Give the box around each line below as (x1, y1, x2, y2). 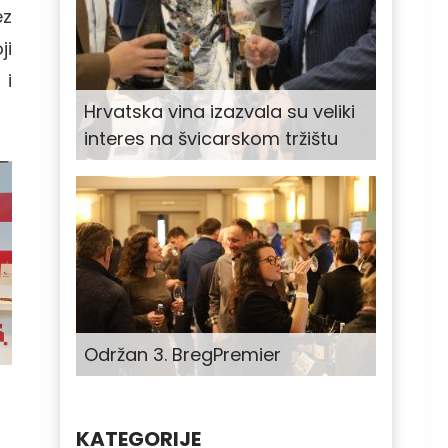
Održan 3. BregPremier (84, 342, 281, 368)
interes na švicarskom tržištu (84, 126, 338, 152)
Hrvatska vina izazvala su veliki (84, 99, 355, 125)
